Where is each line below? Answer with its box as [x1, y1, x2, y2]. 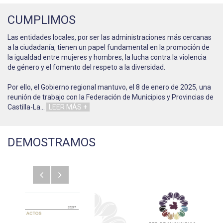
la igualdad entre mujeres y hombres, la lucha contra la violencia [7, 53, 207, 62]
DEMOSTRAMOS [7, 135, 96, 150]
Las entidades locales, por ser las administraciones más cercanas [7, 33, 212, 42]
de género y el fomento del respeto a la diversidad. [7, 63, 165, 72]
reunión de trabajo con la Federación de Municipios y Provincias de [7, 93, 214, 102]
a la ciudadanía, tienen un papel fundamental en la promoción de [7, 43, 210, 52]
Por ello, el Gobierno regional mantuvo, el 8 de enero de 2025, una [7, 83, 211, 92]
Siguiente [61, 167, 102, 179]
